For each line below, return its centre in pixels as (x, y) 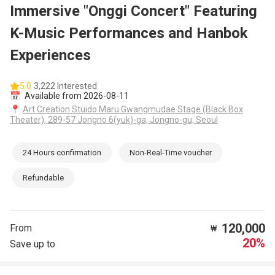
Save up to (33, 244)
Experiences (50, 56)
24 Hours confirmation (62, 153)
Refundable (43, 178)
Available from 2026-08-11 (76, 96)
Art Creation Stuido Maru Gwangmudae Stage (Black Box (133, 110)
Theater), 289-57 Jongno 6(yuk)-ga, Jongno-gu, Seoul (114, 120)
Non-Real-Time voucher (171, 153)
